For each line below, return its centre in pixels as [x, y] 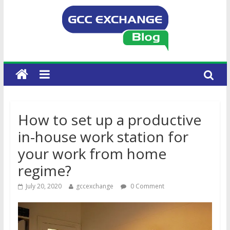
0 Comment [146, 186]
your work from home [92, 154]
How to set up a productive [109, 120]
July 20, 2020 [43, 186]
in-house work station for [103, 137]
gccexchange [94, 186]
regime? [44, 170]
